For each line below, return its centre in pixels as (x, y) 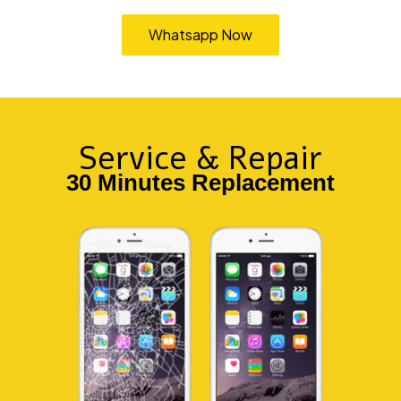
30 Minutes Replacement (200, 182)
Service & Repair (200, 158)
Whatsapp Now (200, 34)
